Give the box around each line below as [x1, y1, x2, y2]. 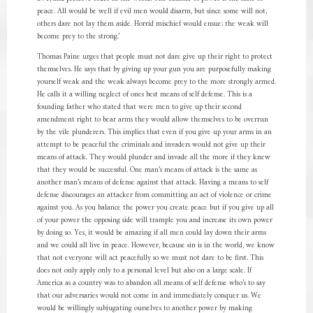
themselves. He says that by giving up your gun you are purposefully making [36, 63, 271, 76]
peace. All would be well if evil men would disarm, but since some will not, [36, 5, 267, 18]
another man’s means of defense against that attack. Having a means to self [36, 176, 268, 189]
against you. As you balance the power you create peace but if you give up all [36, 201, 274, 214]
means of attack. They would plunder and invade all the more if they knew [36, 151, 270, 164]
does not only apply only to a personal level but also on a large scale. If [36, 264, 252, 277]
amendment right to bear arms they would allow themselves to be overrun [36, 113, 268, 126]
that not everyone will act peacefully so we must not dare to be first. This [36, 252, 263, 265]
